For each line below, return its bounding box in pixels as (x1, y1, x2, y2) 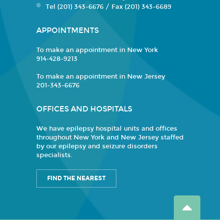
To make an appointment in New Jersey (36, 73, 165, 81)
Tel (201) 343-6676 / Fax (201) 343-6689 (46, 3, 171, 11)
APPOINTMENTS (36, 26, 99, 35)
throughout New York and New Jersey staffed (36, 134, 184, 141)
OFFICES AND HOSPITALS (36, 105, 132, 113)
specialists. (36, 151, 73, 159)
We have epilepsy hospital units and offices (36, 125, 177, 133)
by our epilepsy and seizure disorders (36, 142, 158, 150)
